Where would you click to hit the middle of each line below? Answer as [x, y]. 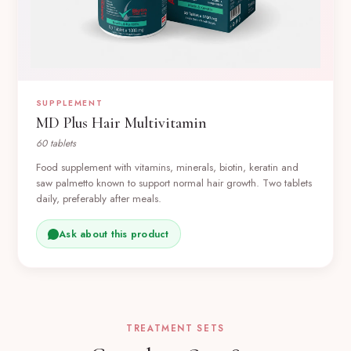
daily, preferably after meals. [98, 198]
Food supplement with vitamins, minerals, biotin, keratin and [167, 167]
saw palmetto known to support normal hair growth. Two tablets [174, 183]
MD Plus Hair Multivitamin [121, 123]
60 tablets [56, 143]
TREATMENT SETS [175, 329]
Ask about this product [114, 234]
